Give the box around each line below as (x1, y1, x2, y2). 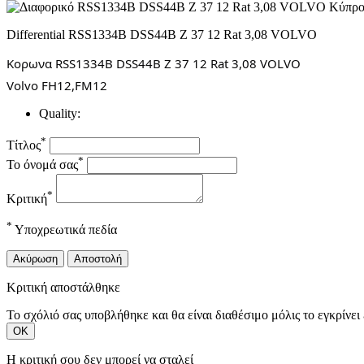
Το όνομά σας (6, 158, 78, 172)
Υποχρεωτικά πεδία (12, 223, 117, 237)
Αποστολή (74, 253, 122, 266)
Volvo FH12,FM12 (6, 77, 107, 94)
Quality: (39, 106, 80, 121)
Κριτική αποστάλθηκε (6, 280, 120, 295)
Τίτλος (6, 137, 41, 152)
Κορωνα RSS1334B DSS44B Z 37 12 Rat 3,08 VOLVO (6, 54, 301, 71)
